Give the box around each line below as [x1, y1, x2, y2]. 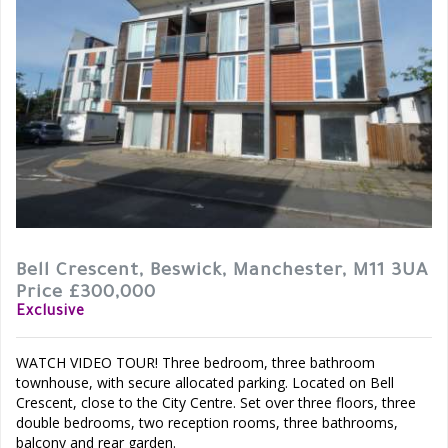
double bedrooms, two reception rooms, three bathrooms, [16, 413, 398, 433]
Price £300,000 [16, 284, 156, 305]
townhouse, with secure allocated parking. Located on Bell [16, 373, 394, 393]
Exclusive [16, 305, 85, 322]
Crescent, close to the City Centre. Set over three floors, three [16, 393, 416, 413]
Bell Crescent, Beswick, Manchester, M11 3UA [16, 262, 428, 283]
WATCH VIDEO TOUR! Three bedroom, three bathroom [16, 353, 375, 373]
